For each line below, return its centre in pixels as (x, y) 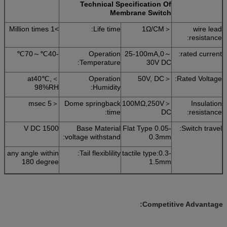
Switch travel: (202, 128)
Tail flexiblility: (100, 153)
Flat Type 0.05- (147, 128)
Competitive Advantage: (183, 204)
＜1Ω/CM (168, 29)
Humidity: (107, 87)
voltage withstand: (93, 137)
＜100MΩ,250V (143, 103)
